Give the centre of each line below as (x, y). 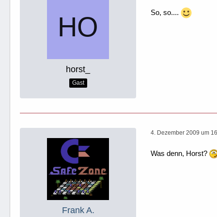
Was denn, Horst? (180, 153)
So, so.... (166, 12)
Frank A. (78, 210)
